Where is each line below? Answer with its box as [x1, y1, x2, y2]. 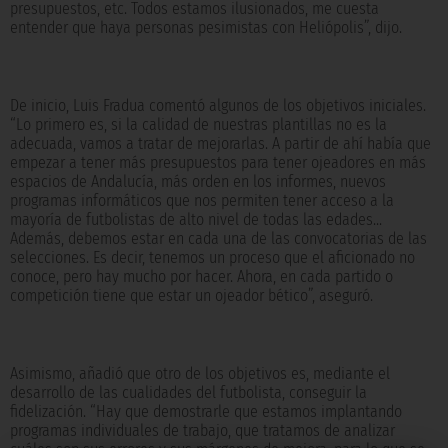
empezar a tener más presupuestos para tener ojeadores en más [10, 153, 426, 173]
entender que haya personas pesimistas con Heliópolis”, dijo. [10, 18, 402, 38]
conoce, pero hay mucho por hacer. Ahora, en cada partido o [10, 267, 393, 287]
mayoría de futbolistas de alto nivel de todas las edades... [10, 210, 382, 230]
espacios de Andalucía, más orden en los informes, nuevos [10, 172, 386, 192]
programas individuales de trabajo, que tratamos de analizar [10, 421, 395, 441]
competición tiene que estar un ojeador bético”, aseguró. [10, 286, 373, 306]
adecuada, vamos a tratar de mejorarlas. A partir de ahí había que [10, 134, 431, 154]
